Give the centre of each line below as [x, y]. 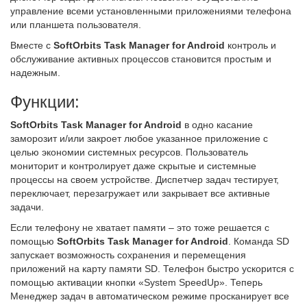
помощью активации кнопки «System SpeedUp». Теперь [136, 282]
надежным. [35, 73]
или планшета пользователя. [76, 25]
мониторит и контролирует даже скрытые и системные [133, 166]
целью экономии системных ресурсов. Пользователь [129, 152]
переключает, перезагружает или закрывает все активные [140, 193]
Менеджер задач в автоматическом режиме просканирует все [150, 296]
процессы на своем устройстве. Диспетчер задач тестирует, [145, 180]
